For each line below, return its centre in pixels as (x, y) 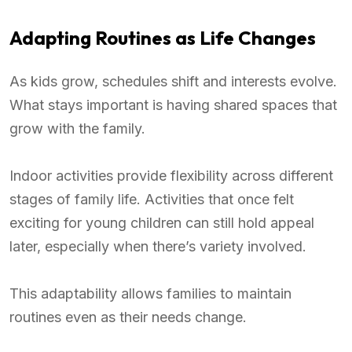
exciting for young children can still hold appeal (162, 223)
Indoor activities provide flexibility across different (171, 176)
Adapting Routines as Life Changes (163, 38)
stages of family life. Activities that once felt (152, 200)
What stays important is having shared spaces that (173, 105)
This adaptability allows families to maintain (150, 294)
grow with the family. (77, 129)
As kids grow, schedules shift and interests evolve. (173, 82)
